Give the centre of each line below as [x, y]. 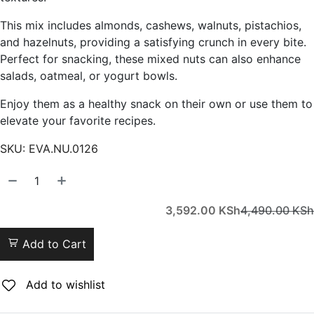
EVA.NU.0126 [63, 149]
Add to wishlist [64, 285]
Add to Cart [53, 244]
